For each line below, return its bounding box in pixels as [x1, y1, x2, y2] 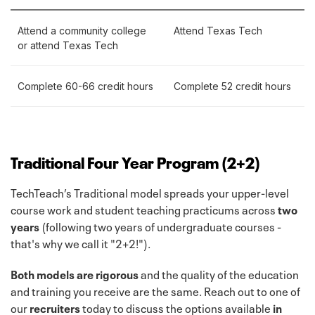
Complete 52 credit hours [174, 79, 291, 92]
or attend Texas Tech [18, 39, 118, 51]
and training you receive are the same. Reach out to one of [11, 281, 300, 299]
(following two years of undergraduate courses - [39, 217, 281, 234]
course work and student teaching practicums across [11, 200, 278, 217]
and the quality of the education [139, 264, 299, 282]
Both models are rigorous [11, 264, 139, 282]
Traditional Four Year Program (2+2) [11, 149, 260, 172]
